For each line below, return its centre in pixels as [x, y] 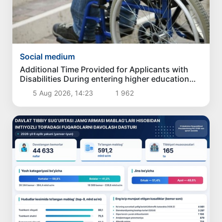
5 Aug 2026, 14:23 [63, 93]
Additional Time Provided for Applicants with [104, 69]
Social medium [48, 56]
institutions [42, 88]
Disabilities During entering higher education [105, 79]
